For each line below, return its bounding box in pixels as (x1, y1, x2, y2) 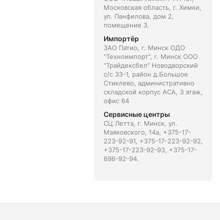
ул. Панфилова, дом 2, (103, 12, 174, 20)
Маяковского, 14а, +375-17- (103, 128, 191, 136)
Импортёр (103, 34, 139, 43)
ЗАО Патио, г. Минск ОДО (103, 44, 185, 52)
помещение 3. (103, 21, 149, 29)
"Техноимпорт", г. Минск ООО (103, 53, 198, 60)
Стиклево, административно (103, 79, 194, 87)
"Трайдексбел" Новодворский (103, 61, 198, 69)
